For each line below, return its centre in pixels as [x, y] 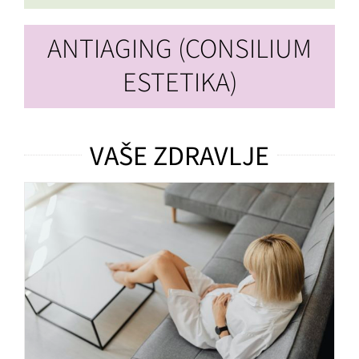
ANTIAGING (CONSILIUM [179, 49]
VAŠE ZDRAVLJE [179, 156]
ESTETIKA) [179, 83]
